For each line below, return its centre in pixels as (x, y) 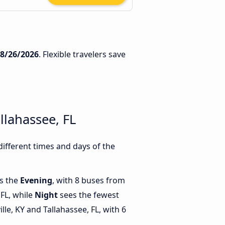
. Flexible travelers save (82, 54)
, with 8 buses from (89, 181)
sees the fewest (88, 195)
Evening (36, 181)
